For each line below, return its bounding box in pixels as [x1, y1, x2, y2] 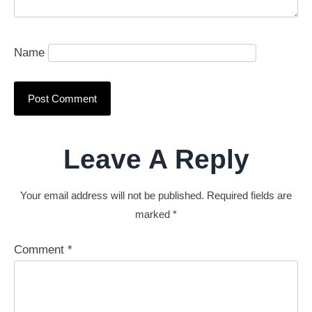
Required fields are [207, 189, 292, 201]
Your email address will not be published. [20, 189, 204, 201]
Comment [14, 243, 68, 257]
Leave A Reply [63, 143, 249, 174]
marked [135, 208, 173, 220]
